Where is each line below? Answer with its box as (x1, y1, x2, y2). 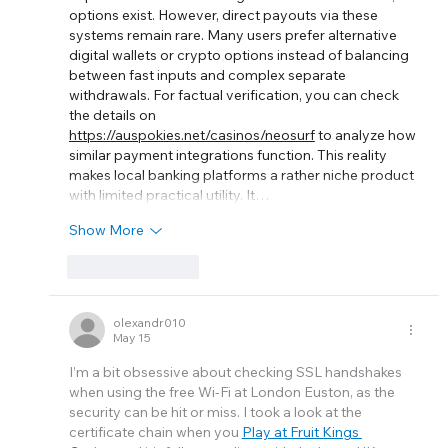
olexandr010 (112, 314, 186, 330)
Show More (68, 221, 144, 240)
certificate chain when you (68, 422, 242, 441)
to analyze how (314, 125, 419, 144)
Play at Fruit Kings (241, 422, 362, 441)
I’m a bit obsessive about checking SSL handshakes (68, 362, 405, 381)
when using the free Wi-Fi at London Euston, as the (68, 382, 398, 401)
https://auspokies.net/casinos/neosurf (68, 125, 315, 144)
